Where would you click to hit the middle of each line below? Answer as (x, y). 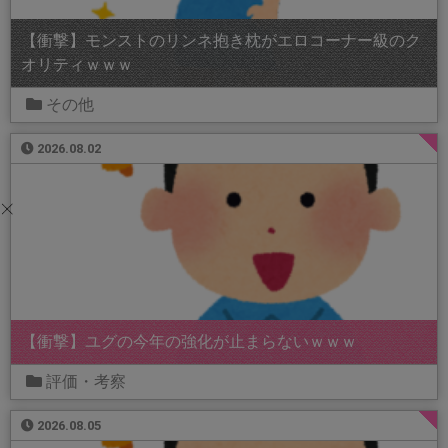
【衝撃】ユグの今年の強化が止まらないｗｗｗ (189, 342)
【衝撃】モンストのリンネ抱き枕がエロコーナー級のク (221, 41)
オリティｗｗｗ (77, 65)
